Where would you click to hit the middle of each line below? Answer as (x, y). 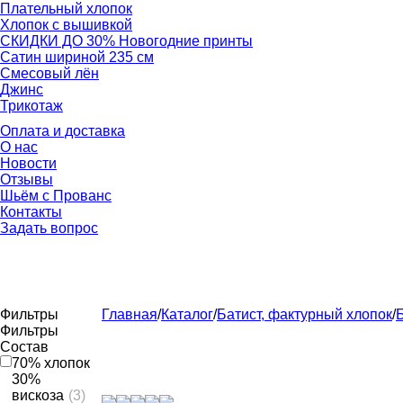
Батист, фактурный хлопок (304, 314)
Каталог (187, 314)
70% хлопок (51, 363)
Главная (130, 314)
